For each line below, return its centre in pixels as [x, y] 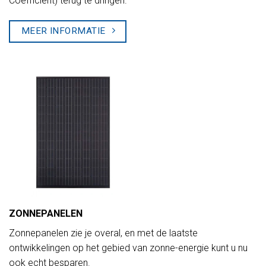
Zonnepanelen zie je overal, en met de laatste [103, 233]
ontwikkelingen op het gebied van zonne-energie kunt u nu [128, 248]
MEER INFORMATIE [63, 31]
